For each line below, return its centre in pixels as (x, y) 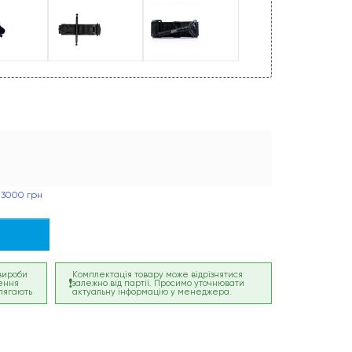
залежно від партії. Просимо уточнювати (159, 284)
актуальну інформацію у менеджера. (152, 292)
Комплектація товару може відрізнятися (158, 275)
